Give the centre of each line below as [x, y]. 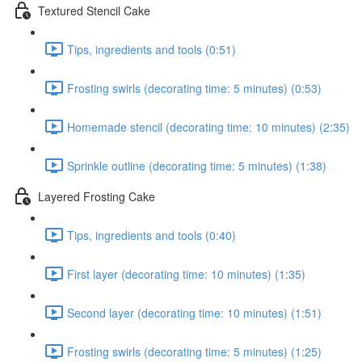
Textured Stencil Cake [94, 10]
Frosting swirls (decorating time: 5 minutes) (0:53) [194, 88]
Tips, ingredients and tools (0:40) [152, 235]
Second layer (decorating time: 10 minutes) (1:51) [194, 312]
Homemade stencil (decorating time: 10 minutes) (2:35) [208, 126]
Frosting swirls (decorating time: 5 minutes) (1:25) [194, 351]
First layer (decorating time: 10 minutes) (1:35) [186, 274]
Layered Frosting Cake [97, 196]
